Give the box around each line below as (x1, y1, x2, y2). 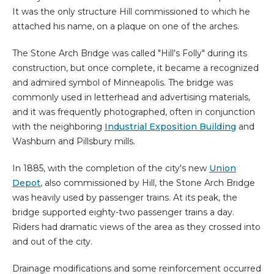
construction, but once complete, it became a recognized (12, 62, 259, 73)
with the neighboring (12, 120, 105, 132)
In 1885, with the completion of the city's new (12, 162, 209, 174)
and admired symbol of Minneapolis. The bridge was (12, 76, 233, 88)
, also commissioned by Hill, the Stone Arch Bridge (40, 177, 255, 188)
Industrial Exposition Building (105, 120, 236, 132)
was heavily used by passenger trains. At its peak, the (12, 191, 237, 203)
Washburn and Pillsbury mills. (12, 135, 135, 147)
